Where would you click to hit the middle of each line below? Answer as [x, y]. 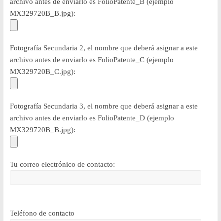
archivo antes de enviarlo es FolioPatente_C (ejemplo [92, 59]
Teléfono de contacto [42, 213]
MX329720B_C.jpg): [42, 71]
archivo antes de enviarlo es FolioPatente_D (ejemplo [92, 118]
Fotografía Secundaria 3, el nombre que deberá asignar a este [104, 106]
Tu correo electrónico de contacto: [62, 164]
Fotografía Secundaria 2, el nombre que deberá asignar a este [104, 48]
